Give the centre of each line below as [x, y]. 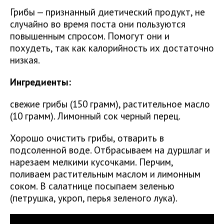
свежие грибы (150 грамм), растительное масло [110, 104]
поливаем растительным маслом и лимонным [105, 174]
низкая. [25, 60]
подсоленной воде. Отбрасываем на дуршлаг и [110, 150]
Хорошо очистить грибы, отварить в [87, 138]
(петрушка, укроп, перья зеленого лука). [94, 198]
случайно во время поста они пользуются [98, 24]
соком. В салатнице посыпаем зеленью [92, 186]
